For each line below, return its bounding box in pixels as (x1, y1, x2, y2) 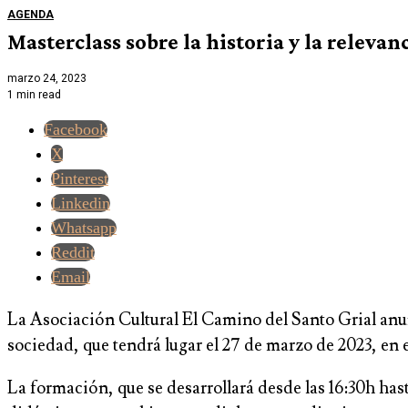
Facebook (44, 120, 107, 139)
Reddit (51, 243, 95, 262)
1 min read (7, 88, 61, 102)
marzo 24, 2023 (7, 72, 87, 86)
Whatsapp (51, 219, 117, 238)
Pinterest (51, 169, 108, 189)
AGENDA (7, 7, 54, 21)
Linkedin (51, 194, 110, 213)
